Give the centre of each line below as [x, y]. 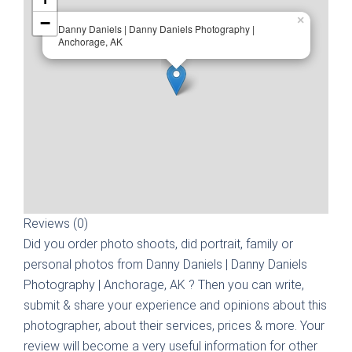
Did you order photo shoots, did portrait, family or [158, 244]
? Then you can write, [246, 285]
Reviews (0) [56, 224]
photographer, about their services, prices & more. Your [174, 326]
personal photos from [85, 264]
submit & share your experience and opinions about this [175, 305]
